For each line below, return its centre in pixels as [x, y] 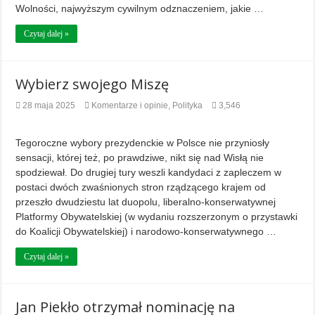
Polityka [188, 106]
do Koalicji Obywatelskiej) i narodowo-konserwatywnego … [146, 232]
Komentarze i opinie [130, 106]
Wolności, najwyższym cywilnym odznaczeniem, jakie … [140, 9]
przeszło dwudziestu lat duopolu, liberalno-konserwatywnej [146, 202]
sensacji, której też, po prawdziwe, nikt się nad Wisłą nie [140, 158]
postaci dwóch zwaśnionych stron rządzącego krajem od [141, 187]
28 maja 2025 [49, 106]
